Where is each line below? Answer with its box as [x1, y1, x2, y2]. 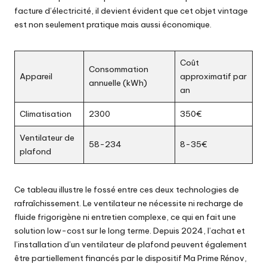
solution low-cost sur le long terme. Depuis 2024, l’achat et [14, 225, 245, 236]
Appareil [20, 70, 52, 82]
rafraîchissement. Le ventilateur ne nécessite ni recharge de [14, 197, 243, 209]
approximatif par [180, 70, 247, 82]
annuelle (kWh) [89, 77, 147, 88]
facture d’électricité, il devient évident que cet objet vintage [14, 5, 248, 16]
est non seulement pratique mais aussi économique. [14, 18, 212, 30]
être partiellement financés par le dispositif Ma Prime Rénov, [14, 252, 247, 263]
